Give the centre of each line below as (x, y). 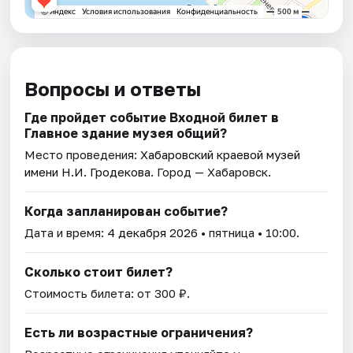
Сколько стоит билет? (99, 272)
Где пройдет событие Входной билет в (152, 118)
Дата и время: (66, 233)
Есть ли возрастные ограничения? (139, 333)
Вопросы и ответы (113, 89)
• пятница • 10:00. (249, 233)
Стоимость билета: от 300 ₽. (108, 294)
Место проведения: (83, 155)
